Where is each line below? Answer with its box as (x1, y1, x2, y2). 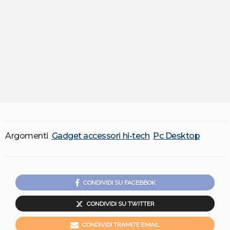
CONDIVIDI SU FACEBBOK (83, 179, 156, 186)
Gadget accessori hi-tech (51, 131, 150, 141)
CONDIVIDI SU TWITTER (86, 200, 155, 207)
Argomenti (5, 131, 48, 141)
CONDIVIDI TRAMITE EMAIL (82, 221, 160, 228)
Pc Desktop (153, 131, 200, 141)
